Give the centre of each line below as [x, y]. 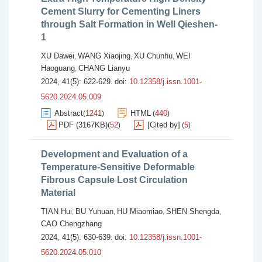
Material [58, 193]
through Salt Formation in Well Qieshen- [129, 24]
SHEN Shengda [193, 211]
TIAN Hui [56, 211]
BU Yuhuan [94, 211]
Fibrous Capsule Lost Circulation [114, 180]
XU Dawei [58, 56]
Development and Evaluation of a [114, 154]
